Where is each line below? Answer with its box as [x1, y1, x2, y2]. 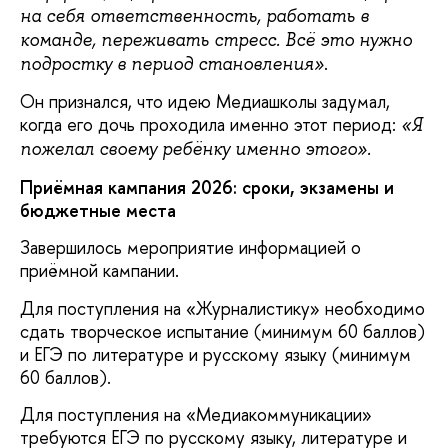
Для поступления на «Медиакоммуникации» [20, 402, 372, 428]
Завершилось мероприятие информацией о [20, 235, 361, 261]
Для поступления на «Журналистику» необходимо [20, 295, 425, 321]
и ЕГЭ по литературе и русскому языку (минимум [20, 341, 411, 367]
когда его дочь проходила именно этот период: [20, 112, 396, 138]
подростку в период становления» [20, 52, 324, 77]
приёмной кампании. [20, 258, 179, 284]
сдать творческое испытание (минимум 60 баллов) [20, 318, 425, 344]
